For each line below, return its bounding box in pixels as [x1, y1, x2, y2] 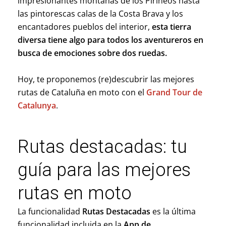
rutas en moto [17, 182, 132, 204]
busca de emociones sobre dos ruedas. [17, 47, 167, 59]
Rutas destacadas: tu [17, 136, 187, 157]
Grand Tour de [146, 86, 202, 98]
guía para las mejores [17, 159, 191, 181]
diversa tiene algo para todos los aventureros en [17, 34, 203, 46]
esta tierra [151, 21, 191, 33]
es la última [150, 205, 196, 217]
